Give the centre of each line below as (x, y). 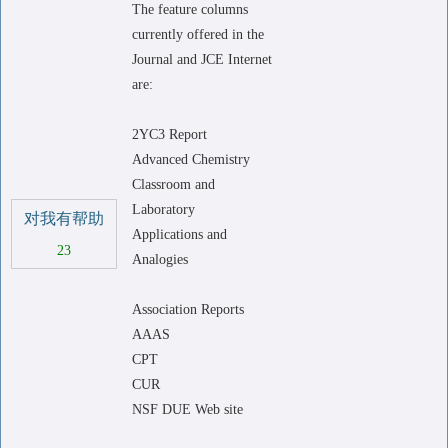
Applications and (179, 234)
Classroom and (173, 184)
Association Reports (188, 309)
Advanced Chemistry (191, 159)
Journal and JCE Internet (202, 59)
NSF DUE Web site (187, 409)
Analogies (160, 259)
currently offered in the (198, 34)
